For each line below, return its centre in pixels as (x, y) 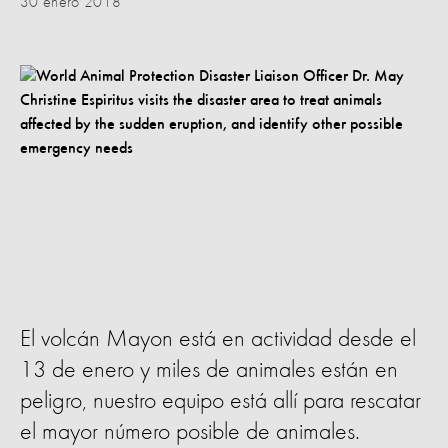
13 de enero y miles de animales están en (209, 370)
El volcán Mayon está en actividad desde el (218, 339)
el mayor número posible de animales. (190, 432)
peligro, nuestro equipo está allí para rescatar (220, 401)
